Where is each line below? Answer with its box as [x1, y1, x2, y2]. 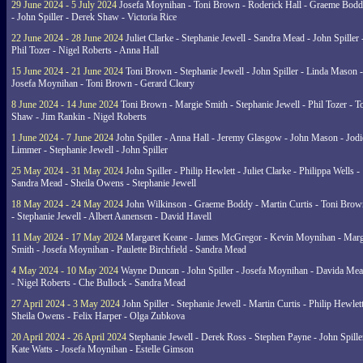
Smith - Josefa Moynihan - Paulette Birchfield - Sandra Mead [11, 244, 246, 255]
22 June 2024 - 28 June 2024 [11, 32, 123, 44]
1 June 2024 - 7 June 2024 [11, 132, 113, 143]
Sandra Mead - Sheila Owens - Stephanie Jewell [11, 177, 196, 189]
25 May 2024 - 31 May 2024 [11, 165, 123, 177]
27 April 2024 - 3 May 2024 [11, 298, 120, 310]
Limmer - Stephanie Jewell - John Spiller [11, 144, 168, 156]
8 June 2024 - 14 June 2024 [11, 99, 118, 110]
